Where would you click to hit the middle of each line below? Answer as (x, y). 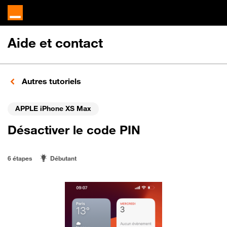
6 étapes (20, 158)
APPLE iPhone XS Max (53, 108)
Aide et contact (55, 43)
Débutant (63, 158)
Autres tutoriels (50, 81)
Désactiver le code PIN (74, 130)
